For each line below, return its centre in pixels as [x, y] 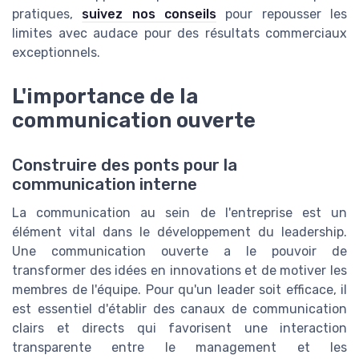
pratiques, [47, 14]
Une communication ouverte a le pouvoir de [179, 251]
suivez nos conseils [149, 14]
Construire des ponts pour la [125, 165]
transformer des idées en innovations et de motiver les [179, 270]
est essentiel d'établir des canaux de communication [179, 309]
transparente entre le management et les [179, 347]
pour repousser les [282, 14]
